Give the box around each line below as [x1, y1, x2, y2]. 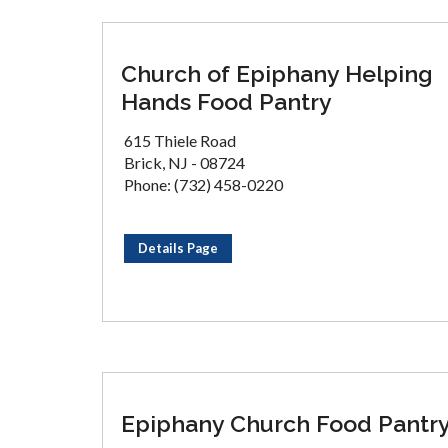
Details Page [138, 240, 218, 256]
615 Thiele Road [124, 131, 236, 150]
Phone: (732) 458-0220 [124, 175, 283, 194]
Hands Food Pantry [121, 88, 332, 115]
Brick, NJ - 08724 [124, 153, 245, 172]
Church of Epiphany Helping [121, 60, 433, 87]
